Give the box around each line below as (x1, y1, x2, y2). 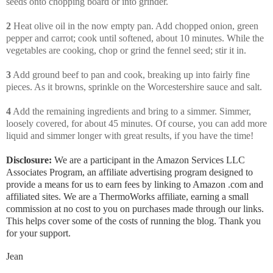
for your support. (6, 228, 73, 239)
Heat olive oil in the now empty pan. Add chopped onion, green (11, 21, 258, 32)
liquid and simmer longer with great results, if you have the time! (6, 130, 253, 141)
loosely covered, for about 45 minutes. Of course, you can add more (6, 118, 267, 129)
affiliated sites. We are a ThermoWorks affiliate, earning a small (6, 191, 249, 202)
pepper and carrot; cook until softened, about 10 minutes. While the (6, 33, 264, 44)
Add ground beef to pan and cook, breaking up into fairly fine (11, 69, 250, 80)
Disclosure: (6, 155, 52, 166)
